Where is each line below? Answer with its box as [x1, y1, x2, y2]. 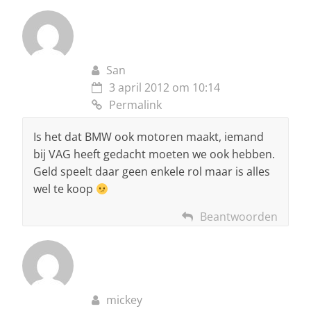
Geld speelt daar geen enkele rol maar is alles [33, 164, 270, 180]
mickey [106, 292, 142, 308]
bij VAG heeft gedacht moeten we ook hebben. [33, 146, 275, 162]
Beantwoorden [200, 209, 278, 225]
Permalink [109, 97, 162, 113]
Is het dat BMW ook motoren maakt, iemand [33, 129, 264, 145]
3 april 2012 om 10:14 [109, 80, 220, 96]
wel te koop [33, 181, 96, 197]
